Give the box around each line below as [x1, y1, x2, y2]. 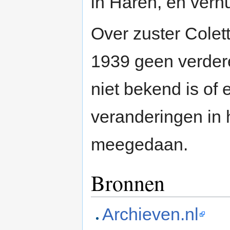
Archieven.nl [102, 204, 199, 224]
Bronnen [91, 168, 165, 198]
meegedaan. [91, 135, 188, 155]
